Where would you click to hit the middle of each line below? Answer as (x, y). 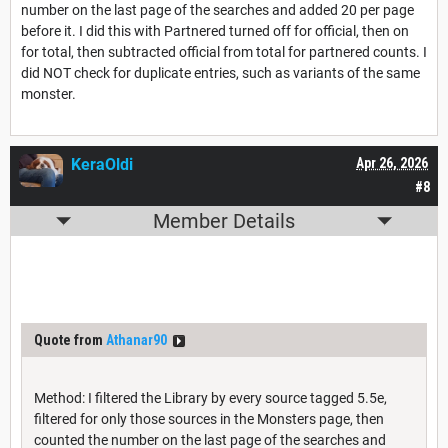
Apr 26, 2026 (392, 163)
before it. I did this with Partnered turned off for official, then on (215, 31)
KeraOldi (102, 165)
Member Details (224, 221)
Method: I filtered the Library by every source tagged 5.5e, (210, 398)
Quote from (70, 340)
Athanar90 (136, 340)
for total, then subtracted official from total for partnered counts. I (224, 52)
